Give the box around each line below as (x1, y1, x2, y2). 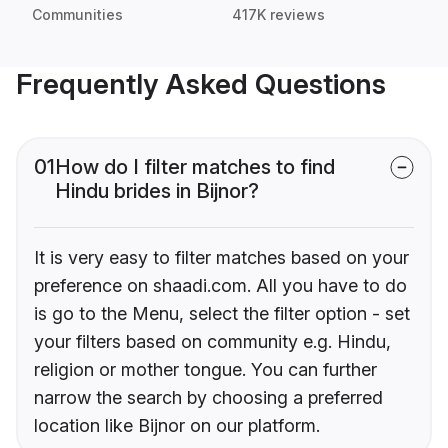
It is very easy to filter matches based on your (34, 247, 409, 269)
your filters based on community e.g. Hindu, (34, 331, 391, 353)
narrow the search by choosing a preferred (34, 387, 383, 409)
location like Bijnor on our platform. (34, 415, 320, 437)
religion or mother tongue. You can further (34, 359, 377, 381)
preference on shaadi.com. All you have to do (34, 275, 407, 297)
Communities (32, 6, 123, 24)
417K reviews (232, 6, 325, 24)
